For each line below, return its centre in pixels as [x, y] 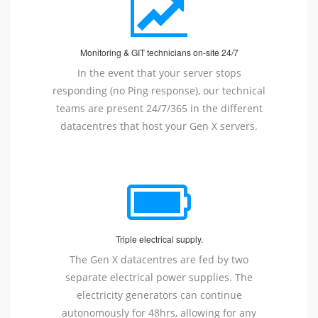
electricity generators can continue [159, 295]
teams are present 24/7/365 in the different [159, 109]
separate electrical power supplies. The [159, 278]
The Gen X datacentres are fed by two [159, 260]
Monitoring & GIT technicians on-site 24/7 [159, 53]
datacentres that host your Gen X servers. [159, 126]
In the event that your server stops [159, 73]
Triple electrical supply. [159, 239]
